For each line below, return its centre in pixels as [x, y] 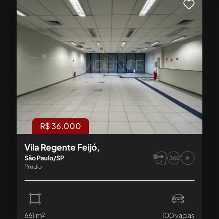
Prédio [33, 166]
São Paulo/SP [44, 158]
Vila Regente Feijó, [62, 147]
